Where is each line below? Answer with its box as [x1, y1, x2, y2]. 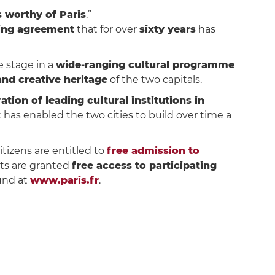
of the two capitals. [107, 73, 202, 85]
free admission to [106, 144, 199, 157]
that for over [74, 23, 139, 35]
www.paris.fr [29, 174, 99, 186]
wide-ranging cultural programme [55, 58, 234, 71]
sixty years [139, 23, 196, 35]
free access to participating [71, 159, 217, 171]
